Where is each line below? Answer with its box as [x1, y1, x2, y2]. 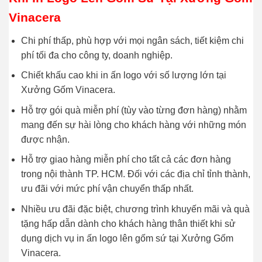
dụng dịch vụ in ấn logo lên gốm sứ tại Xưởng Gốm [20, 233, 233, 243]
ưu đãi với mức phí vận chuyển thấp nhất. [20, 184, 194, 194]
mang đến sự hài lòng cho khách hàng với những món [20, 119, 246, 130]
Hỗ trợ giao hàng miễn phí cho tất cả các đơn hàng [20, 154, 231, 165]
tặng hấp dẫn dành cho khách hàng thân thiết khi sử [20, 218, 236, 229]
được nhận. [20, 134, 70, 144]
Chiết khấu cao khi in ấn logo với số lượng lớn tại [20, 70, 226, 81]
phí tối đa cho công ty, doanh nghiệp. [20, 50, 173, 60]
